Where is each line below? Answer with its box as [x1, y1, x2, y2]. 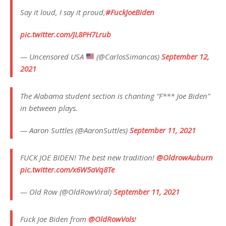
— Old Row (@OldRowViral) [20, 186, 114, 197]
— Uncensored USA [20, 51, 86, 62]
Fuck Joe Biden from [20, 213, 88, 224]
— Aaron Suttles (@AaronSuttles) [20, 125, 130, 135]
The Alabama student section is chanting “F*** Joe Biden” [20, 90, 210, 101]
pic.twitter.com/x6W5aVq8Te [20, 164, 115, 175]
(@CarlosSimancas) [94, 51, 162, 62]
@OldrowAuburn [156, 152, 213, 162]
